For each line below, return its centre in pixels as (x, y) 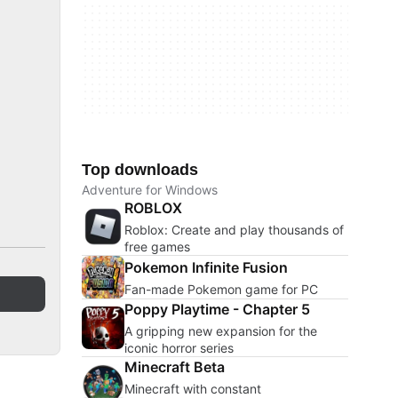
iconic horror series (179, 348)
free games (157, 247)
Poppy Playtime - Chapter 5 (217, 309)
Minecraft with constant (193, 389)
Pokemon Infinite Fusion (206, 267)
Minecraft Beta (175, 367)
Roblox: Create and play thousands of (234, 230)
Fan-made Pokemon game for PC (221, 289)
